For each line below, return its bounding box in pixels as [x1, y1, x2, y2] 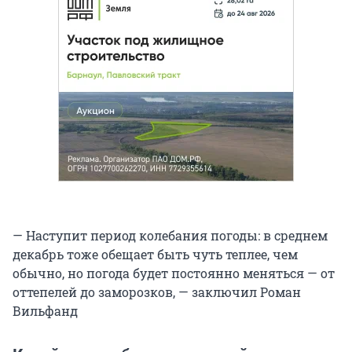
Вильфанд [13, 302, 78, 319]
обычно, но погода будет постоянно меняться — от [13, 264, 335, 281]
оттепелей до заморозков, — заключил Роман [13, 283, 301, 300]
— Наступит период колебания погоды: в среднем [13, 226, 328, 244]
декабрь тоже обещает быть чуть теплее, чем [13, 245, 298, 262]
